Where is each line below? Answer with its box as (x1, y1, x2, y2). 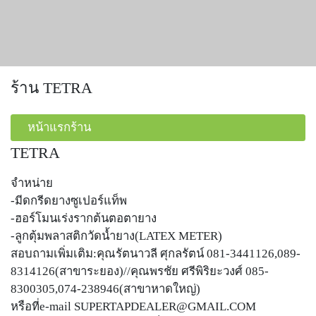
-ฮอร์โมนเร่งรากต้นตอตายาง (11, 212, 157, 226)
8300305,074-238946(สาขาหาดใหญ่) (11, 282, 200, 296)
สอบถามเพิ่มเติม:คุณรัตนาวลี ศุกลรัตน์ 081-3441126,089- (11, 247, 300, 261)
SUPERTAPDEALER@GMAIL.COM (74, 300, 256, 314)
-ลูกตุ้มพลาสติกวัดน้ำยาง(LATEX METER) (11, 229, 222, 243)
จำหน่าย (11, 176, 53, 190)
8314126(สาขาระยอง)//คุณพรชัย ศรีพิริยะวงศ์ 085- (11, 265, 269, 279)
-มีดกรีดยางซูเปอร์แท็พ (11, 194, 127, 208)
